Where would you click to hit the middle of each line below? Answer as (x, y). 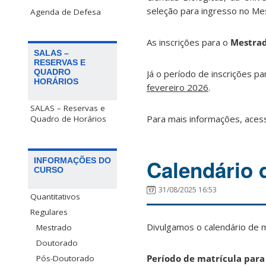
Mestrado (54, 227)
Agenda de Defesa (66, 12)
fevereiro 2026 (178, 88)
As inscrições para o (189, 42)
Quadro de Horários (68, 119)
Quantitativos (55, 196)
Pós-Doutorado (65, 258)
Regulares (49, 212)
